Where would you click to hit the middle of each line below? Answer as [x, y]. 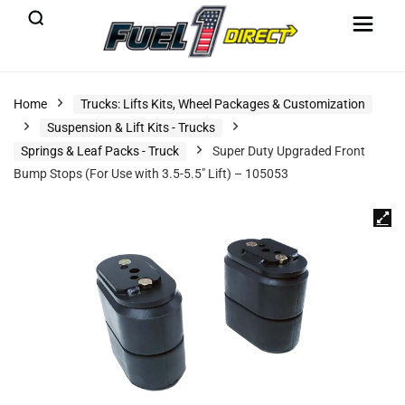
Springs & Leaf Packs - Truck [100, 151]
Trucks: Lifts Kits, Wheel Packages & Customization [223, 104]
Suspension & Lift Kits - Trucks [131, 127]
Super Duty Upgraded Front [289, 151]
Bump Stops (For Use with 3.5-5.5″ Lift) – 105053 [151, 174]
